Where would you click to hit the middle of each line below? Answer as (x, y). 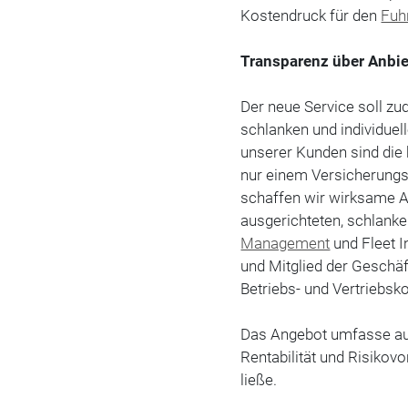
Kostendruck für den (311, 15)
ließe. (259, 379)
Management (286, 243)
